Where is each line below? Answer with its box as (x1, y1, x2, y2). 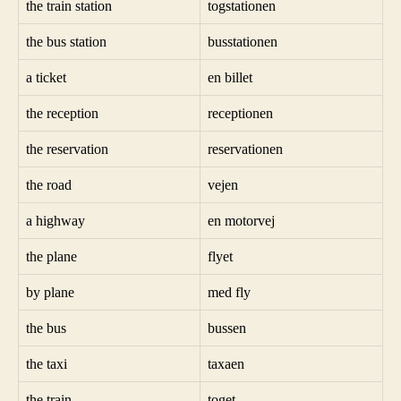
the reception (26, 105, 98, 121)
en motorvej (208, 212, 275, 228)
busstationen (208, 33, 277, 49)
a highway (26, 212, 85, 228)
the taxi (26, 355, 67, 371)
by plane (26, 284, 74, 300)
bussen (208, 320, 246, 336)
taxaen (208, 355, 244, 371)
